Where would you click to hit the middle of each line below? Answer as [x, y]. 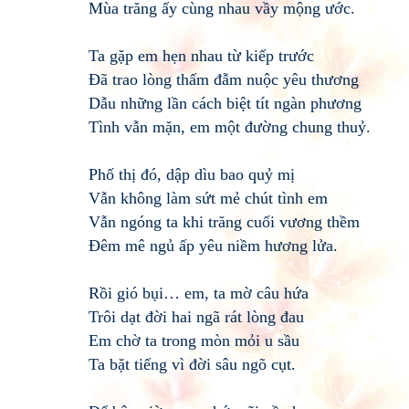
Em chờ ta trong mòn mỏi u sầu [194, 341]
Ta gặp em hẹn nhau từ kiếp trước [201, 56]
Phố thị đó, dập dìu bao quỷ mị [192, 174]
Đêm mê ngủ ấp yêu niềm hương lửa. [213, 246]
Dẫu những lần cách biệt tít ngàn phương [225, 103]
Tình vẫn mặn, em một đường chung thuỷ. [230, 127]
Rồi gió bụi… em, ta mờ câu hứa [199, 293]
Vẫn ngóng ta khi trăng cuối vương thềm [224, 222]
